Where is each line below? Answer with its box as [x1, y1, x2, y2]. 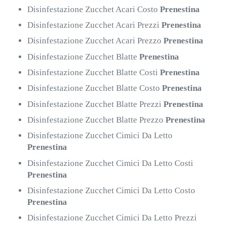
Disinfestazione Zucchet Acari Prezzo [27, 36, 164, 46]
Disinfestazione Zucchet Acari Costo [27, 4, 160, 14]
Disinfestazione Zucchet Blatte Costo [27, 83, 162, 93]
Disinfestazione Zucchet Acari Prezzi [27, 20, 162, 30]
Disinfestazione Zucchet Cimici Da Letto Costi [27, 158, 194, 168]
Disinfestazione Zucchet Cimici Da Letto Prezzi [27, 213, 197, 223]
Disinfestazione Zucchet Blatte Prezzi [27, 99, 164, 109]
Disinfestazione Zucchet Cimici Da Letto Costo [27, 185, 196, 195]
